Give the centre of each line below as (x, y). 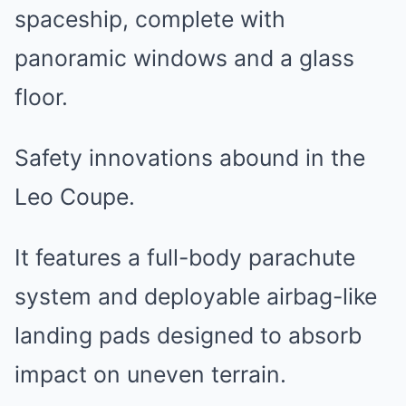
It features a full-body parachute (185, 257)
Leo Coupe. (75, 197)
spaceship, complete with (150, 19)
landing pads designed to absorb (188, 335)
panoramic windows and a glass (184, 58)
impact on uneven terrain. (150, 374)
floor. (41, 97)
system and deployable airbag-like (196, 296)
